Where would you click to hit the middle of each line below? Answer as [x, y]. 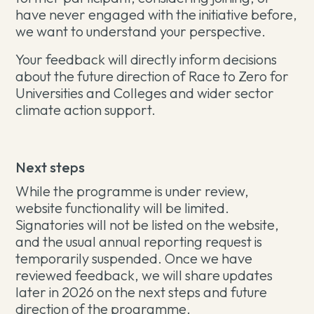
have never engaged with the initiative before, [157, 14]
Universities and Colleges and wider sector [145, 93]
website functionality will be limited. [123, 208]
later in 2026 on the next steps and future [142, 292]
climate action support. [86, 110]
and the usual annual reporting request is [139, 241]
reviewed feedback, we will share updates [144, 275]
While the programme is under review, [132, 191]
